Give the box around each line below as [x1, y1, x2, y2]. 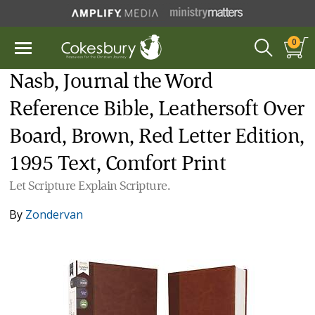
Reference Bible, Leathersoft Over [9, 99, 304, 120]
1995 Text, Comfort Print [9, 154, 226, 175]
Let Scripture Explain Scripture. [9, 180, 171, 193]
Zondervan [25, 207, 84, 222]
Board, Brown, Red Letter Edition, [9, 127, 304, 148]
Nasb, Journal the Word [9, 72, 213, 93]
